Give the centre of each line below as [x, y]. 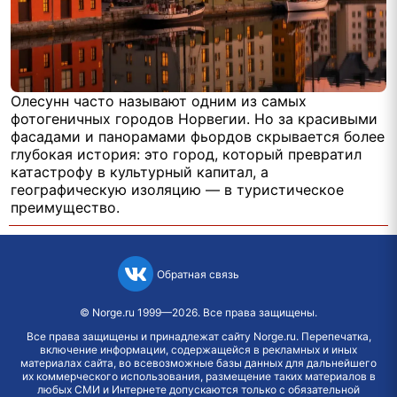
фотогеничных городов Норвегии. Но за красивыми [194, 119]
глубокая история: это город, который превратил [186, 155]
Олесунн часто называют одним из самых [159, 101]
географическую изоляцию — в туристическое [177, 190]
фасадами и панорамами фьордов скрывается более [198, 137]
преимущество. [65, 208]
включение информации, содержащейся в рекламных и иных [198, 350]
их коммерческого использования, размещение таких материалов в [198, 377]
